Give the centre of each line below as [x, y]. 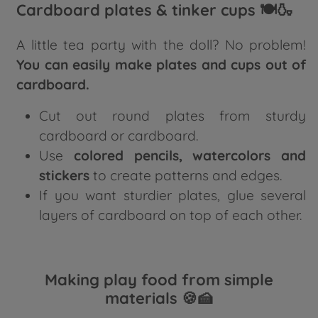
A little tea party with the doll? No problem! [161, 45]
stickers [64, 176]
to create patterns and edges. [186, 176]
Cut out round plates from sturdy [172, 116]
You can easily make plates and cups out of [161, 65]
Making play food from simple [159, 280]
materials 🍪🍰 [159, 298]
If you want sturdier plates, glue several [172, 196]
